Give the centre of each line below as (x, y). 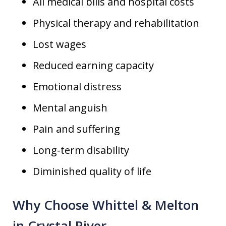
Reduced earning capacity (93, 65)
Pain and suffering (76, 129)
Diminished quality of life (92, 171)
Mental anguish (70, 108)
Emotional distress (77, 87)
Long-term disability (81, 150)
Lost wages (60, 44)
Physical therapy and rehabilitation (116, 23)
